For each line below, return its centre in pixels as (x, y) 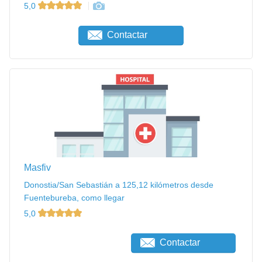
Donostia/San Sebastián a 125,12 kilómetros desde (119, 185)
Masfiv (37, 167)
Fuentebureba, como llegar (74, 197)
